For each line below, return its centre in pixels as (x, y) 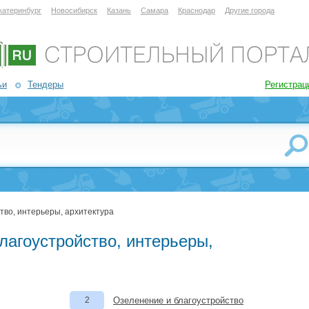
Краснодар (197, 10)
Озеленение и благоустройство (178, 300)
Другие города (250, 10)
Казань (119, 10)
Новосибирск (74, 10)
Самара (154, 10)
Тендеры (46, 84)
